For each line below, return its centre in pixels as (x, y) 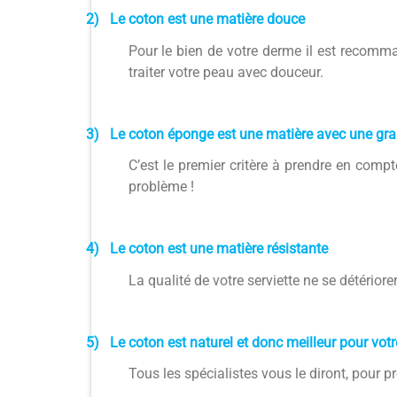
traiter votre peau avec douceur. (226, 72)
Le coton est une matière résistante (218, 249)
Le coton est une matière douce (207, 19)
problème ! (161, 187)
